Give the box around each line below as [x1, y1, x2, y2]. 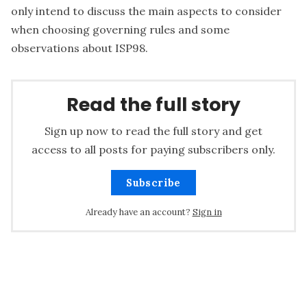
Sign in [192, 206, 222, 218]
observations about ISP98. [11, 41, 148, 56]
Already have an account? [85, 206, 191, 218]
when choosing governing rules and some [11, 23, 230, 37]
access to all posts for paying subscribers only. [32, 142, 275, 156]
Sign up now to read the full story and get [45, 123, 262, 138]
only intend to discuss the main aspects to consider [11, 4, 282, 19]
